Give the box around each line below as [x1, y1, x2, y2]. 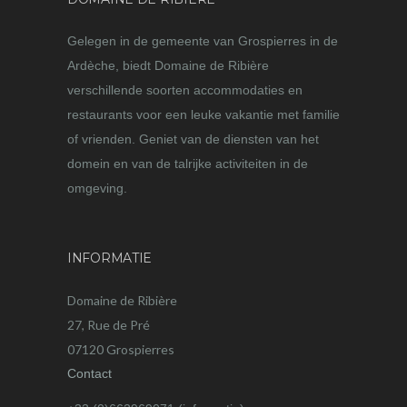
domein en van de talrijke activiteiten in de [67, 156, 308, 172]
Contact [67, 366, 112, 382]
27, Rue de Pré [67, 317, 150, 333]
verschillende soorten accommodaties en [67, 83, 303, 98]
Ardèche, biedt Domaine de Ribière [67, 58, 269, 74]
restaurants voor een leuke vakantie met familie [67, 107, 340, 123]
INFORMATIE [67, 250, 153, 267]
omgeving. [67, 181, 127, 196]
